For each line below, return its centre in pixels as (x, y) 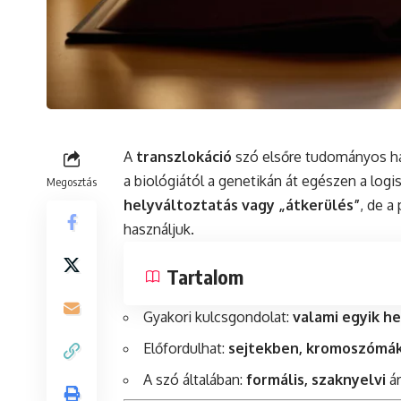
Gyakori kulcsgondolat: (218, 317)
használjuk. (159, 230)
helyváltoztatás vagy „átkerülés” (242, 205)
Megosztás (72, 182)
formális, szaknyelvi (316, 380)
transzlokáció (184, 157)
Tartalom (205, 277)
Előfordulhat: (186, 349)
